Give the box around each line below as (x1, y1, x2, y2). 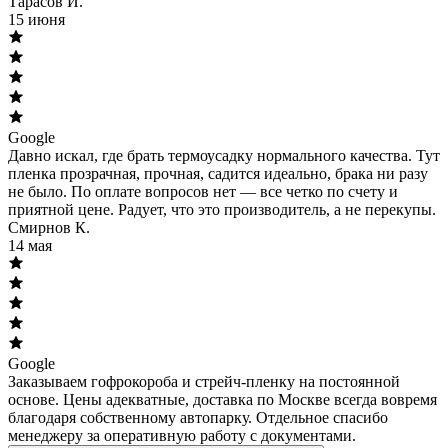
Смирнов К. (8, 218, 90, 236)
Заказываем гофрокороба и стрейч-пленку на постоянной (8, 372, 400, 390)
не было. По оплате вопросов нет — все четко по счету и (8, 182, 398, 200)
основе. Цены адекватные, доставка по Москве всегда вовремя (8, 390, 437, 408)
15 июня (8, 10, 65, 28)
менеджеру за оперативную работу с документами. (8, 426, 356, 444)
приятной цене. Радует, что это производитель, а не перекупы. (8, 200, 436, 218)
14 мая (8, 236, 52, 254)
